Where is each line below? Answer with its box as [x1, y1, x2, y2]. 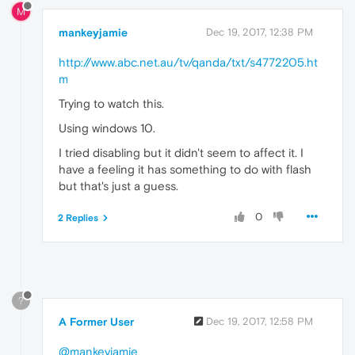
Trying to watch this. [59, 97, 164, 111]
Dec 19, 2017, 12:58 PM [206, 315, 313, 327]
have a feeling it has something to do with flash [59, 162, 311, 177]
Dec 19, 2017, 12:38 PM [206, 26, 313, 39]
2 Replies [58, 212, 98, 224]
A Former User [59, 315, 134, 328]
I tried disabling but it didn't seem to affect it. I [59, 146, 303, 160]
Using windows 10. [59, 121, 155, 136]
